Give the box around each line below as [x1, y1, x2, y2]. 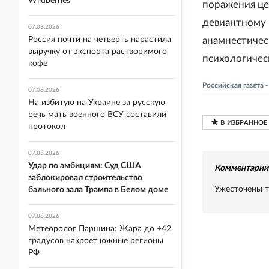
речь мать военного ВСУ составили [28, 110, 166, 119]
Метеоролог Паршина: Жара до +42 [28, 225, 171, 233]
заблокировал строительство [28, 174, 142, 182]
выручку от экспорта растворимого [28, 47, 167, 56]
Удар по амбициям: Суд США [28, 162, 141, 170]
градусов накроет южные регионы [28, 237, 163, 245]
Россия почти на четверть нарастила [28, 35, 171, 44]
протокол [28, 122, 65, 131]
